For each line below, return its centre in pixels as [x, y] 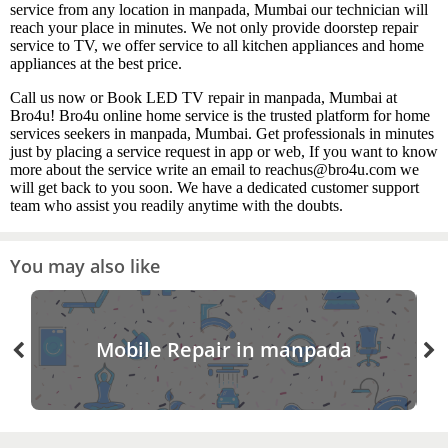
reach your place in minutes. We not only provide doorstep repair [214, 28]
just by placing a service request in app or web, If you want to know [224, 152]
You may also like [85, 265]
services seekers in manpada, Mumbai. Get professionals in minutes [222, 134]
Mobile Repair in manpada [223, 350]
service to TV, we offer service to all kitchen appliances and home [217, 46]
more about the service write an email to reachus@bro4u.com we [214, 170]
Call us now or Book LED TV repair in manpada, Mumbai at [203, 98]
